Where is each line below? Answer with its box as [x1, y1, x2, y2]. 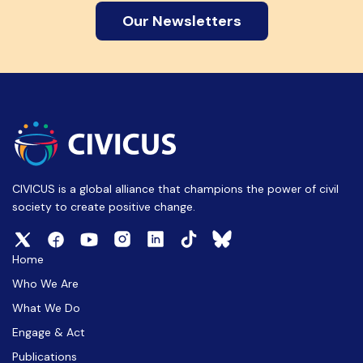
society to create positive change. [12, 199, 195, 214]
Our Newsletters [122, 11, 241, 31]
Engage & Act [12, 325, 85, 340]
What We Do [12, 301, 80, 315]
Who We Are [12, 276, 79, 291]
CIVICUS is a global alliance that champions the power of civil [12, 181, 339, 196]
